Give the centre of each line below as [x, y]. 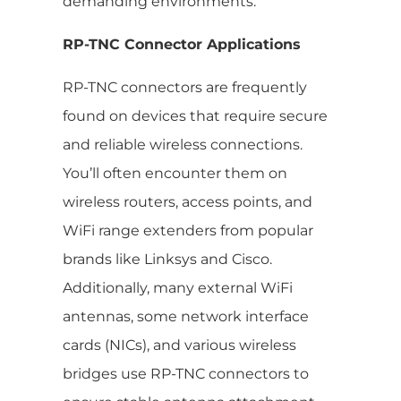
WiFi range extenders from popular [188, 230]
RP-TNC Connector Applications [182, 44]
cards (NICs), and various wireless [179, 345]
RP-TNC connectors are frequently [185, 87]
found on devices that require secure [195, 115]
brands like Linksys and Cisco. [167, 259]
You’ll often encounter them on [175, 173]
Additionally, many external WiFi [178, 287]
